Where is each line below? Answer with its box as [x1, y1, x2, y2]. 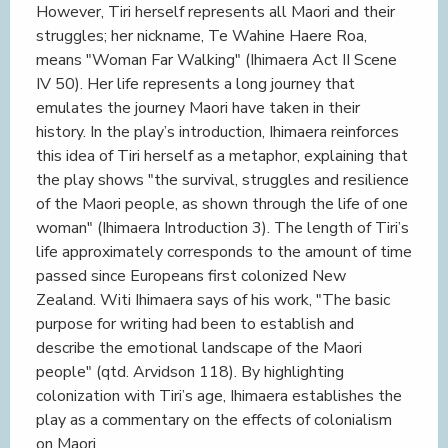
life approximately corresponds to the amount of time [36, 241, 412, 263]
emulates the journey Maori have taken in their [36, 97, 360, 119]
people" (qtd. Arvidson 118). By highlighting [36, 361, 344, 383]
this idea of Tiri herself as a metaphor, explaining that [36, 145, 408, 167]
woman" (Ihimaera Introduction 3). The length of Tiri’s [36, 217, 409, 239]
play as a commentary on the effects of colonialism [36, 409, 392, 431]
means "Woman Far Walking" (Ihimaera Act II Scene [36, 49, 397, 71]
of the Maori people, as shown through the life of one [36, 193, 408, 215]
